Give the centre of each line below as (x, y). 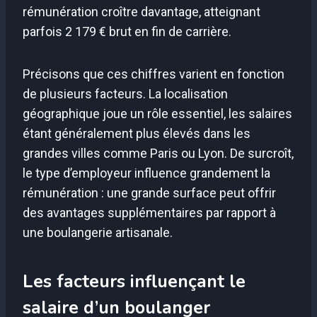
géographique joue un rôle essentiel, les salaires (157, 113)
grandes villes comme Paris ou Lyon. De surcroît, (158, 153)
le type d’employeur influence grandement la (146, 173)
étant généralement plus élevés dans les (137, 133)
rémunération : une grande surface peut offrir (149, 192)
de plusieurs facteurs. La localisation (125, 93)
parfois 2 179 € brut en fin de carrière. (127, 31)
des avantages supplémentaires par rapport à (149, 212)
